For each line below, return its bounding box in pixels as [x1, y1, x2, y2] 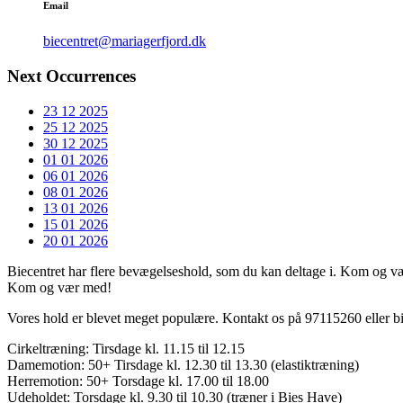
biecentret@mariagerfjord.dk [43, 33, 206, 49]
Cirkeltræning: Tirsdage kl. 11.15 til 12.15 [7, 340, 245, 356]
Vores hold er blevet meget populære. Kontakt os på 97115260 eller [7, 309, 393, 326]
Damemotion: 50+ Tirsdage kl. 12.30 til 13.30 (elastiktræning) [7, 356, 359, 372]
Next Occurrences [7, 66, 136, 85]
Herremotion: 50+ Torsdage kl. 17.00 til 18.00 [7, 372, 269, 389]
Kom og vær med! [7, 279, 112, 295]
